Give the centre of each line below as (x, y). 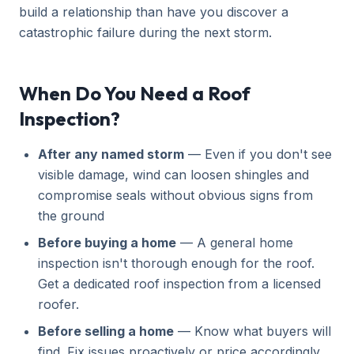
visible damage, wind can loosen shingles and (173, 175)
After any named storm (111, 154)
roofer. (58, 304)
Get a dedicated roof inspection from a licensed (179, 284)
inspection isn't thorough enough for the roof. (176, 263)
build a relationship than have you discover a (154, 12)
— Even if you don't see (258, 154)
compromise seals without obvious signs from (175, 195)
